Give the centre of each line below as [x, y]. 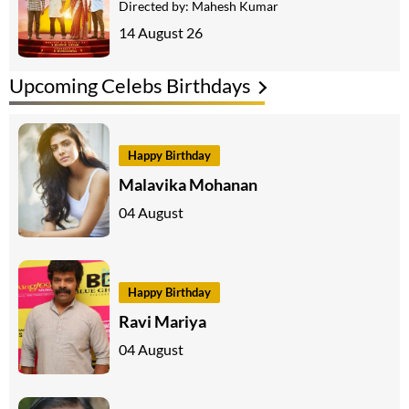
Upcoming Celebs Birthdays [130, 86]
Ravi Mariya [163, 321]
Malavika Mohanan [188, 184]
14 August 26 [161, 32]
